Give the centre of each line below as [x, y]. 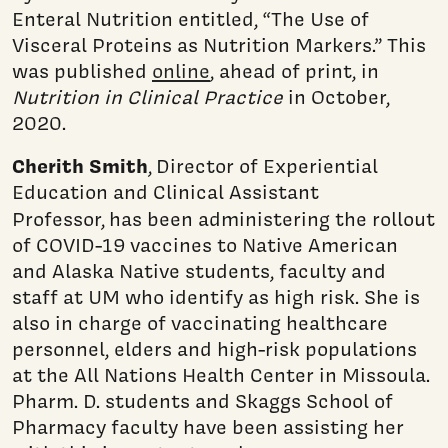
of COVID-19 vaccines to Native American [205, 244]
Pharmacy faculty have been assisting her [208, 426]
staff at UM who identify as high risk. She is [216, 296]
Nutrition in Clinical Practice [147, 96]
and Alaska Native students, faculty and [199, 270]
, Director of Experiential [263, 165]
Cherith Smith [80, 165]
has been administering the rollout [272, 218]
